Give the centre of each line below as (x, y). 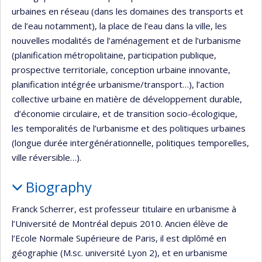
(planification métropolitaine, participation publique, (114, 55)
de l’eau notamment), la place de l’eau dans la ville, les (119, 25)
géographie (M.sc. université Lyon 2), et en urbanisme (120, 253)
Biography (58, 187)
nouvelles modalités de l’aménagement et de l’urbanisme (126, 40)
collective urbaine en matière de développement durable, (127, 99)
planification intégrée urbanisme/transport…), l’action (118, 84)
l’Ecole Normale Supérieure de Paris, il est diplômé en (119, 238)
